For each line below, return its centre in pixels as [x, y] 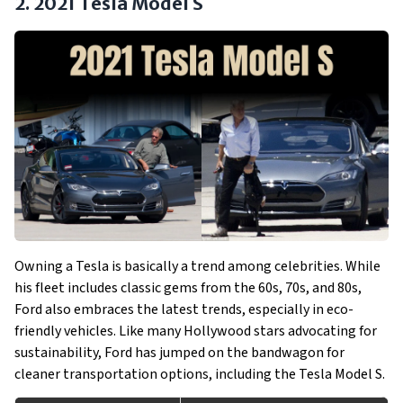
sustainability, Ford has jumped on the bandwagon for [179, 353]
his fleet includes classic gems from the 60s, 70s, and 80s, [188, 288]
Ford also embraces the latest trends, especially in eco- [184, 309]
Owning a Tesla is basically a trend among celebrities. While [197, 266]
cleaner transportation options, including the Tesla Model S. [200, 374]
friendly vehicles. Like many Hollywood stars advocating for [196, 331]
